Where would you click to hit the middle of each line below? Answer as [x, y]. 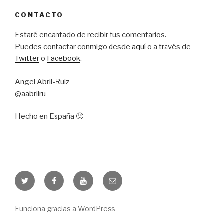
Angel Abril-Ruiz [42, 82]
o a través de [168, 47]
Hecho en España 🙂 [49, 117]
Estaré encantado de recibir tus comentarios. [90, 35]
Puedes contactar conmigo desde [73, 47]
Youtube [95, 177]
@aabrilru [30, 93]
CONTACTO [39, 15]
